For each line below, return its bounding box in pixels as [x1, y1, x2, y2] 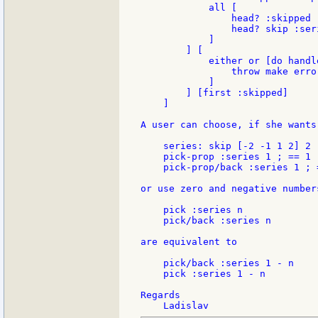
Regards [141, 289, 180, 300]
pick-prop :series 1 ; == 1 [141, 150, 311, 162]
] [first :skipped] [141, 87, 288, 98]
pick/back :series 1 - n [141, 257, 294, 268]
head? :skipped [141, 12, 311, 23]
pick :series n [141, 204, 243, 215]
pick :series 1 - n [141, 268, 265, 279]
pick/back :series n [141, 214, 271, 226]
